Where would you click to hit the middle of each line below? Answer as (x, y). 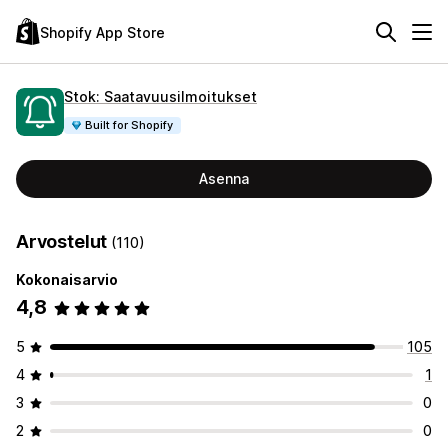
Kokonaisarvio (67, 279)
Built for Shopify (129, 124)
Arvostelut (64, 241)
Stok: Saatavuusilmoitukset (160, 96)
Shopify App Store (102, 32)
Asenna (224, 178)
